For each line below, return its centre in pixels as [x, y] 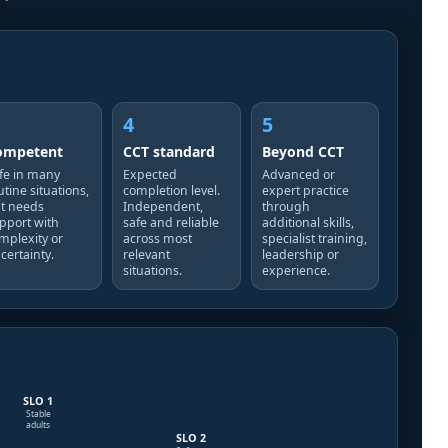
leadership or [300, 255]
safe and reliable [171, 223]
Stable [38, 414]
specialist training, [314, 239]
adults [38, 425]
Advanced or [298, 175]
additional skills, [307, 223]
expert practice [305, 191]
